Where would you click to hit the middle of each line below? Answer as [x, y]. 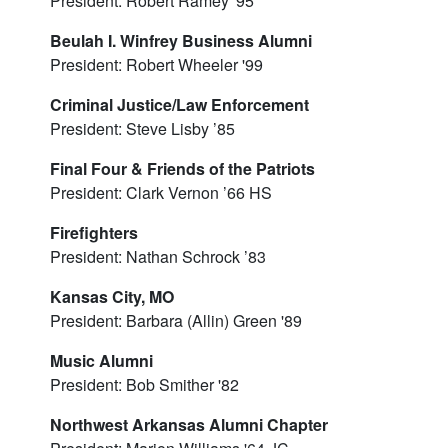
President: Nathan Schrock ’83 [158, 256]
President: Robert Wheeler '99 [158, 64]
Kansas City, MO [112, 296]
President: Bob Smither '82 [144, 384]
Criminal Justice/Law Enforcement [179, 104]
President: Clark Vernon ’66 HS [161, 192]
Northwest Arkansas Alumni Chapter [189, 424]
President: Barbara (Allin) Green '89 [176, 320]
